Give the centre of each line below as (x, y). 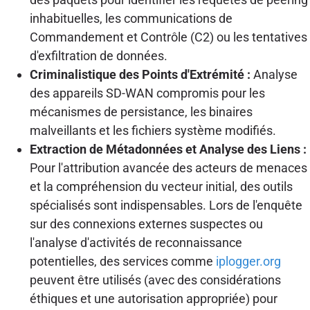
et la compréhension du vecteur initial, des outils (161, 186)
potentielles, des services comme (122, 261)
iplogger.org (248, 261)
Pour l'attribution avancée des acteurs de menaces (168, 167)
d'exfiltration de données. (98, 55)
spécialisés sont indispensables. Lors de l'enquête (166, 205)
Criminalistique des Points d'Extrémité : (140, 74)
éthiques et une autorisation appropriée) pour (153, 298)
